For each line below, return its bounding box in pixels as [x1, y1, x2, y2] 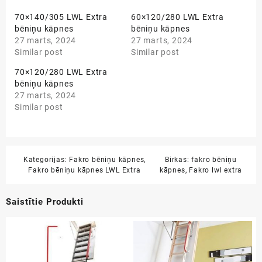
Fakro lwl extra [189, 166, 243, 174]
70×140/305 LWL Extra [15, 12, 108, 22]
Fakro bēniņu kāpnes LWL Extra [28, 166, 141, 174]
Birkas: [164, 155, 192, 164]
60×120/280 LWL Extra [131, 12, 225, 22]
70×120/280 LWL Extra [15, 67, 108, 77]
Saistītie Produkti [6, 196, 84, 207]
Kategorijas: [23, 155, 70, 164]
